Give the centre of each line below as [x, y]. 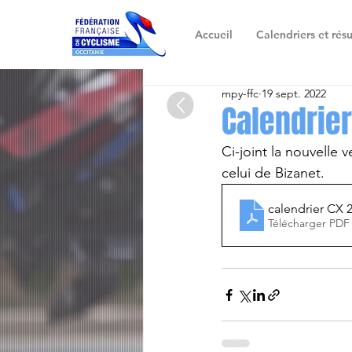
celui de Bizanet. [273, 173]
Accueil [214, 35]
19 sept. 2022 [294, 93]
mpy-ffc [240, 93]
